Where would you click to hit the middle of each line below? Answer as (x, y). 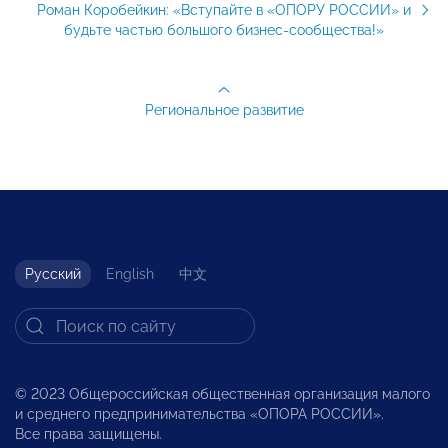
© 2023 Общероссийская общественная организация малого (222, 394)
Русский (53, 274)
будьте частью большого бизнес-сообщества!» (224, 30)
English (130, 274)
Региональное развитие (224, 110)
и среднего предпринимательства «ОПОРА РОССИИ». (199, 414)
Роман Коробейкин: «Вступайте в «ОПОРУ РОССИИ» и (224, 10)
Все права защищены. (88, 434)
